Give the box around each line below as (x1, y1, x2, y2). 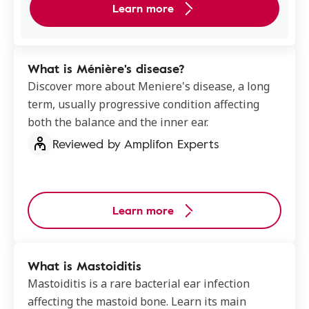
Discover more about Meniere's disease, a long (28, 79, 270, 94)
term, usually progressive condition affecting (28, 97, 259, 112)
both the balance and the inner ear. (28, 114, 208, 130)
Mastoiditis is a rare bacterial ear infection (28, 276, 250, 291)
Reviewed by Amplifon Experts (52, 134, 219, 152)
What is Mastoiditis (28, 257, 141, 275)
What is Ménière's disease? (28, 59, 185, 77)
